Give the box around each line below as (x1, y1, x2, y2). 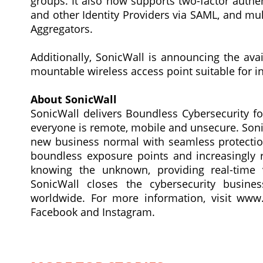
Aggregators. (31, 22, 93, 36)
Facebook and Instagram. (31, 205, 155, 219)
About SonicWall (31, 92, 117, 106)
